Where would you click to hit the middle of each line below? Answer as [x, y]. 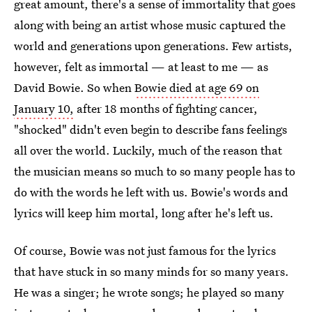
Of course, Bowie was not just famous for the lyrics [145, 250]
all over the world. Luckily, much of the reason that [148, 150]
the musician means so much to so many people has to [155, 171]
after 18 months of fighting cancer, [166, 108]
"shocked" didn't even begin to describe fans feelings [150, 129]
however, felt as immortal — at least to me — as [141, 67]
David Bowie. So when [74, 87]
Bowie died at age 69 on [197, 87]
